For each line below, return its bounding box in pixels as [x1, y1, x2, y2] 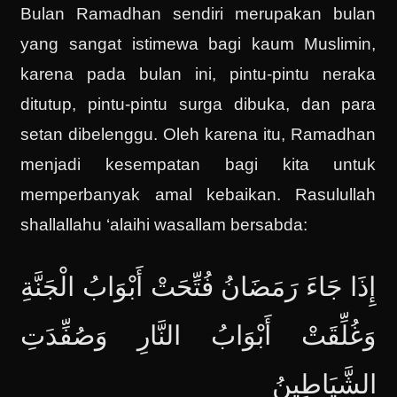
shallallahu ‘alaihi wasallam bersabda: [20, 215, 308, 234]
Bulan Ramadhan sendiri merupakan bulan [20, 4, 377, 23]
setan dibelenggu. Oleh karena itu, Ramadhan [20, 125, 377, 144]
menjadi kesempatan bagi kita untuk [20, 155, 377, 174]
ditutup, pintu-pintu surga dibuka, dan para [20, 95, 377, 113]
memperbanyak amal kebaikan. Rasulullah [20, 185, 377, 204]
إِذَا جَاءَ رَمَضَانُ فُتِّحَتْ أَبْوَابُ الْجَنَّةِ [20, 272, 377, 303]
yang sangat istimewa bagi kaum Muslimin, [20, 35, 377, 53]
